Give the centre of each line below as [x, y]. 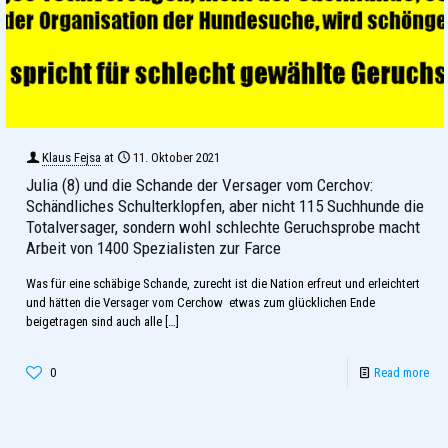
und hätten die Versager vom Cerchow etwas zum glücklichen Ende [200, 302]
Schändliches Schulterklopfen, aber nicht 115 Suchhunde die [225, 205]
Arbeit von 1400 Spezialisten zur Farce [153, 247]
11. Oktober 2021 [176, 157]
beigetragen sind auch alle [94, 321]
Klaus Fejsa [71, 157]
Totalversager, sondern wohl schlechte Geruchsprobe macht [223, 226]
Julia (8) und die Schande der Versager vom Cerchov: [199, 184]
